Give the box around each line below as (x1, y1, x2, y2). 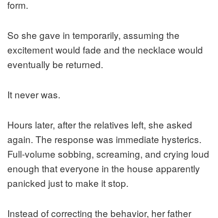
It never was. (7, 88, 60, 101)
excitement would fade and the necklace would (7, 43, 203, 56)
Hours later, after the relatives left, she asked (7, 118, 192, 131)
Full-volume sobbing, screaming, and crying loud (7, 147, 209, 161)
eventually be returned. (7, 57, 103, 71)
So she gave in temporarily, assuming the (7, 28, 180, 42)
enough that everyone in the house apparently (7, 162, 200, 175)
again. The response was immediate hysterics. (7, 132, 201, 146)
